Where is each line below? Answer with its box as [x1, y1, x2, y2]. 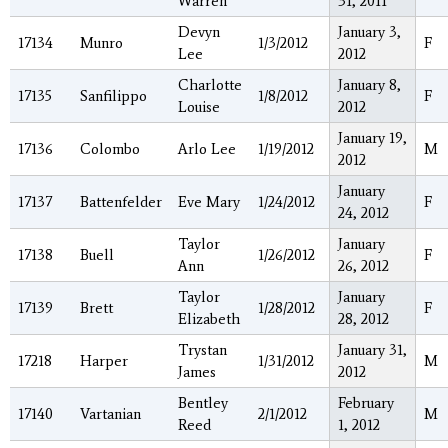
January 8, [338, 76, 401, 95]
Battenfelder [80, 193, 162, 212]
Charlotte [178, 76, 242, 95]
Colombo [80, 140, 140, 159]
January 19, [338, 129, 407, 148]
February [338, 394, 394, 413]
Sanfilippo [80, 87, 147, 106]
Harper [80, 352, 128, 371]
